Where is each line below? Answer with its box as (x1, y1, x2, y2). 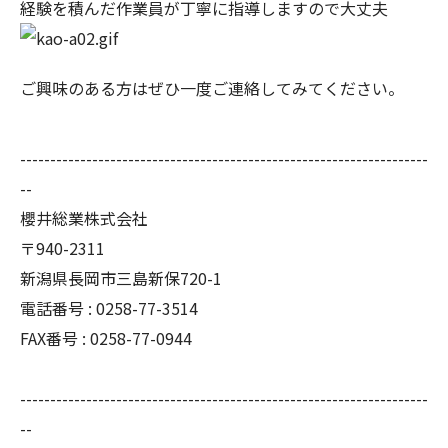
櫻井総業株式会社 (20, 206, 148, 231)
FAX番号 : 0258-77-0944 (20, 326, 192, 351)
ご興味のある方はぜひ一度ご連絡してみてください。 (20, 76, 404, 101)
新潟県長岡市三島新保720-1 (20, 266, 222, 291)
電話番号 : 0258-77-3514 (20, 296, 198, 321)
